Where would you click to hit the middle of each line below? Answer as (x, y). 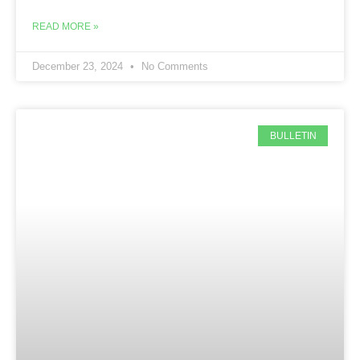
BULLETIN (293, 135)
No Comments (173, 66)
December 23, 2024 (79, 66)
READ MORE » (65, 26)
